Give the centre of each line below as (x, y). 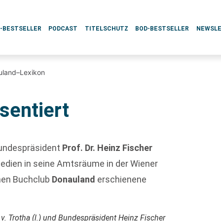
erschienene (121, 179)
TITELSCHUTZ (106, 29)
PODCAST (63, 29)
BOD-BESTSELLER (162, 29)
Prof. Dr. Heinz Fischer (108, 148)
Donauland (74, 179)
